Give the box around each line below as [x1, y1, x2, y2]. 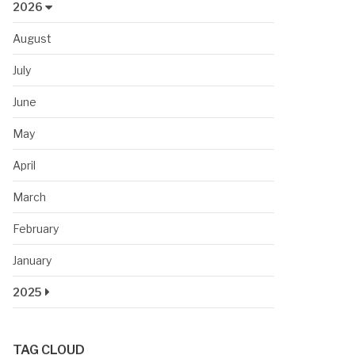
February [13, 221, 59, 235]
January [13, 253, 52, 267]
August [13, 31, 52, 45]
